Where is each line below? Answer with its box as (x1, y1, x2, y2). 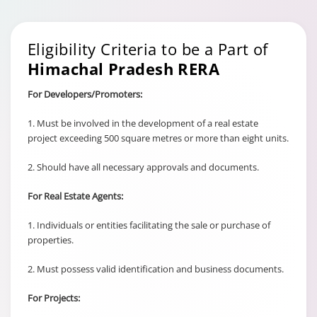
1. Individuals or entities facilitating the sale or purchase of (28, 219, 270, 231)
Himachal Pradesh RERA (28, 58, 220, 79)
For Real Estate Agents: (28, 190, 123, 202)
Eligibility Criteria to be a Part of (28, 38, 268, 59)
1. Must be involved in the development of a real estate (28, 117, 258, 129)
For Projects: (28, 292, 80, 304)
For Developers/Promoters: (28, 88, 142, 100)
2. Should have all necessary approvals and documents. (28, 161, 259, 173)
